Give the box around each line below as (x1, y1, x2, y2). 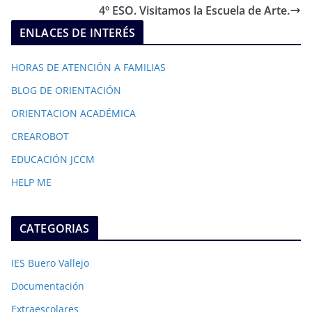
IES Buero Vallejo (11, 256, 89, 270)
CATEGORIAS (19, 221, 90, 236)
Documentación (11, 279, 84, 292)
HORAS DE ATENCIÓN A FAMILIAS (11, 61, 166, 74)
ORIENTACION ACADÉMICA (11, 107, 136, 120)
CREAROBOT (11, 130, 69, 143)
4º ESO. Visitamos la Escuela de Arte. (99, 3, 290, 18)
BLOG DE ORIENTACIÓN (11, 84, 121, 97)
